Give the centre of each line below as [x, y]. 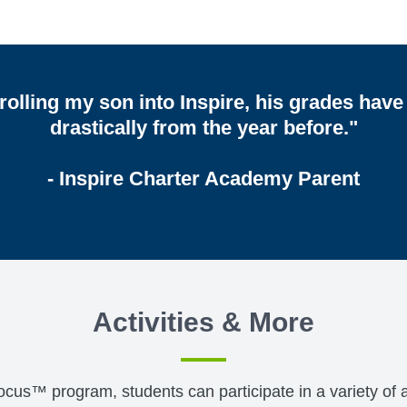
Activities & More [203, 323]
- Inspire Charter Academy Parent [203, 179]
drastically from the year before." [203, 128]
